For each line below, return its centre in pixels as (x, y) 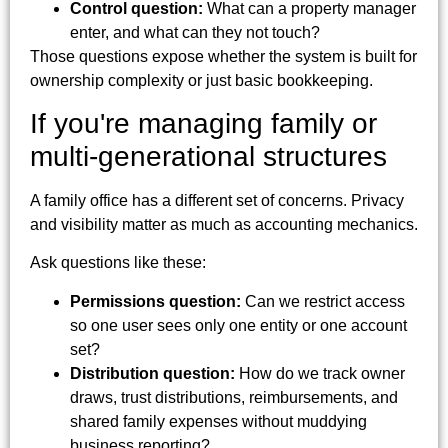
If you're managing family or (203, 123)
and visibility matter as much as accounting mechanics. (224, 224)
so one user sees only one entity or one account (238, 325)
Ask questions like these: (118, 263)
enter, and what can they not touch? (195, 32)
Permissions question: (155, 301)
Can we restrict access (323, 301)
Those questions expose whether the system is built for (223, 56)
